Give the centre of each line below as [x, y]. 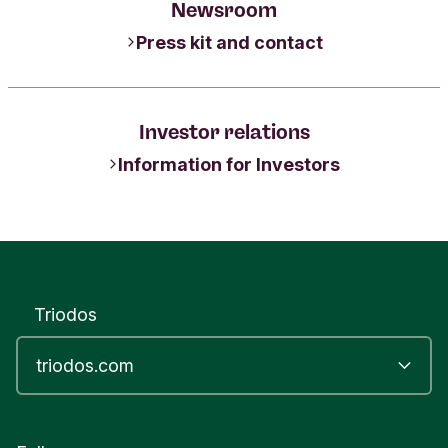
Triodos [65, 314]
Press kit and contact [229, 42]
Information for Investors [229, 164]
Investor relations [224, 131]
